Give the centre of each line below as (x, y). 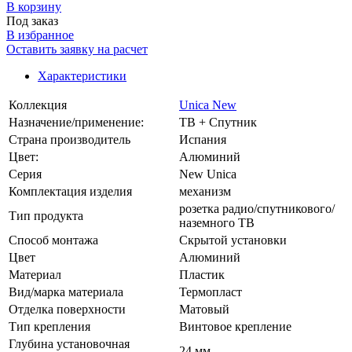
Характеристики (82, 76)
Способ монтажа (53, 240)
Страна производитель (70, 140)
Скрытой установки (233, 240)
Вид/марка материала (66, 292)
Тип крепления (49, 327)
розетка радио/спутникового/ (257, 209)
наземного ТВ (217, 223)
